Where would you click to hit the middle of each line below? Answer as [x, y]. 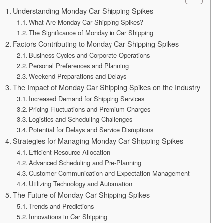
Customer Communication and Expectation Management [110, 173]
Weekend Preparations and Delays [78, 76]
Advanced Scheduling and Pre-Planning [85, 162]
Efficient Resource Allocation [70, 152]
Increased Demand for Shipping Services [87, 98]
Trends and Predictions [61, 206]
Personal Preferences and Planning [79, 65]
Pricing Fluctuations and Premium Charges [90, 109]
